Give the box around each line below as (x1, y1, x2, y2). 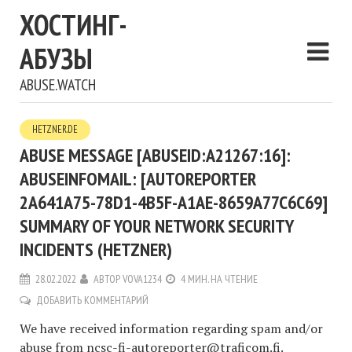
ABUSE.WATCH (20, 75, 96, 95)
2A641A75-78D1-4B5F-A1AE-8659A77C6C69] (20, 190, 328, 214)
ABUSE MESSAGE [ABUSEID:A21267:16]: (20, 143, 291, 167)
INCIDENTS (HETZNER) (20, 237, 172, 262)
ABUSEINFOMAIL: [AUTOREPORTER (20, 167, 256, 191)
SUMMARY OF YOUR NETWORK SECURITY (20, 214, 293, 238)
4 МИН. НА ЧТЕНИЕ (181, 272, 258, 286)
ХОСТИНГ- (20, 6, 127, 43)
